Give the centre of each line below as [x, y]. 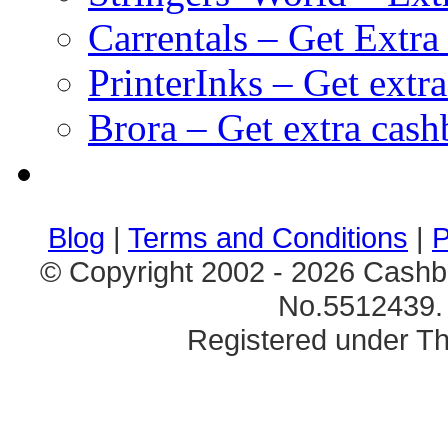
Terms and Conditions [268, 238]
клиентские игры [107, 159]
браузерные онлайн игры [251, 159]
